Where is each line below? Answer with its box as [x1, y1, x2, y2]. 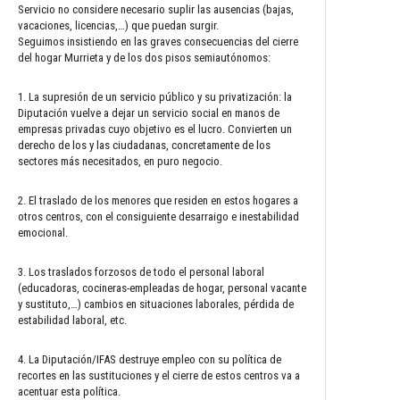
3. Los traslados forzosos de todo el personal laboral [18, 264, 264, 279]
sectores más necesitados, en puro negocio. [18, 154, 222, 168]
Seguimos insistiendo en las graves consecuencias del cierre [18, 34, 298, 48]
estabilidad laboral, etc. [18, 312, 127, 327]
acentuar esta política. [18, 384, 121, 398]
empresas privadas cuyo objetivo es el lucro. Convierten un [18, 121, 292, 136]
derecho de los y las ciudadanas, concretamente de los [18, 137, 271, 152]
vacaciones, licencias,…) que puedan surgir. [18, 18, 219, 32]
